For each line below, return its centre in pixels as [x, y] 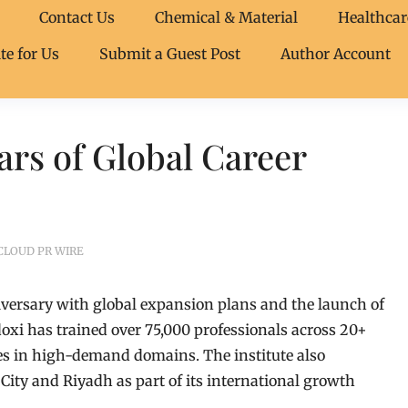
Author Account [336, 54]
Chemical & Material [226, 17]
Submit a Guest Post [170, 54]
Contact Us [77, 17]
